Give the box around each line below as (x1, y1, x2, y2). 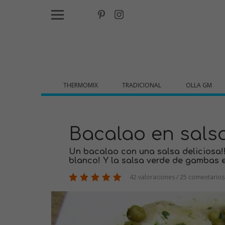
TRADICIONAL (122, 81, 162, 89)
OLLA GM (185, 81, 212, 89)
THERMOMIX (63, 81, 98, 89)
